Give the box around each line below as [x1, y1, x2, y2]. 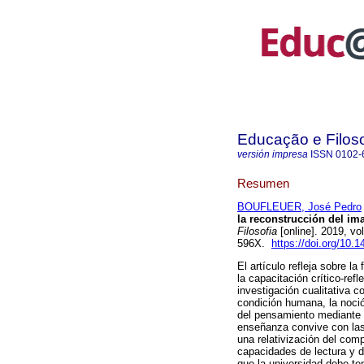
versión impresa [237, 149, 308, 160]
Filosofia [237, 225, 277, 238]
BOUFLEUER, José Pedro [237, 201, 362, 214]
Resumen [237, 175, 289, 190]
